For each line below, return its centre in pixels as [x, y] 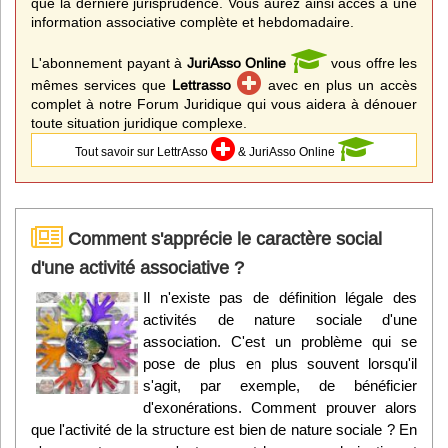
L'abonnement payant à [109, 63]
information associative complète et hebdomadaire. [192, 22]
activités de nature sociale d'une [280, 319]
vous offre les [371, 63]
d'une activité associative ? [137, 267]
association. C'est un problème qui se [280, 341]
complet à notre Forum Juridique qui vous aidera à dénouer [224, 104]
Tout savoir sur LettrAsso [142, 151]
